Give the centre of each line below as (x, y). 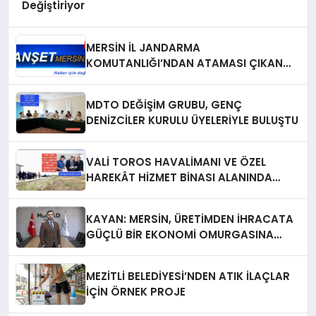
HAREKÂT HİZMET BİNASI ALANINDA (180, 178)
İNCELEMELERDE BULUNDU (153, 193)
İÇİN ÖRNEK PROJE (136, 292)
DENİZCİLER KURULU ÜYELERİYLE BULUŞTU (193, 121)
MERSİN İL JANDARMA (144, 48)
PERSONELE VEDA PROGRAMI (163, 79)
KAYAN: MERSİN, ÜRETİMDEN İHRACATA (190, 219)
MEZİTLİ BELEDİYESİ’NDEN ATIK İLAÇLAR (188, 276)
